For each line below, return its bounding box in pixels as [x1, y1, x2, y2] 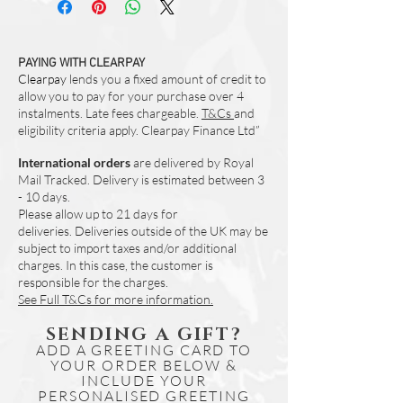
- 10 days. [18, 189, 70, 205]
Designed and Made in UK [36, 52, 170, 68]
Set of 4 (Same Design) [36, 71, 155, 87]
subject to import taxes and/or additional [18, 240, 237, 256]
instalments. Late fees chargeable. [18, 105, 201, 121]
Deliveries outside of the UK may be [75, 223, 268, 239]
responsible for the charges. [18, 274, 168, 291]
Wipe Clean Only [36, 33, 122, 49]
